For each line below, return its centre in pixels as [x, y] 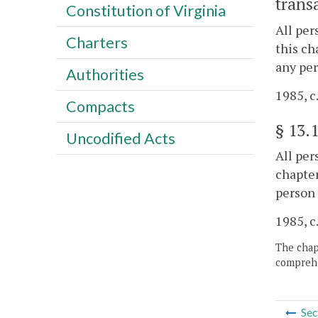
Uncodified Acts [120, 138]
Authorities [105, 74]
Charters [97, 42]
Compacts [100, 106]
